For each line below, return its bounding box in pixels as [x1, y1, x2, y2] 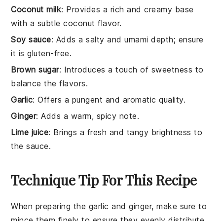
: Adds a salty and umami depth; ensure [51, 35, 204, 45]
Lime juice [11, 127, 49, 138]
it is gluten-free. [11, 48, 72, 59]
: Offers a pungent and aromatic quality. [33, 95, 186, 105]
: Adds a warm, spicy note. [36, 111, 140, 121]
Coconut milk [11, 4, 62, 15]
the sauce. [11, 141, 51, 151]
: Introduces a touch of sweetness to [59, 65, 204, 75]
